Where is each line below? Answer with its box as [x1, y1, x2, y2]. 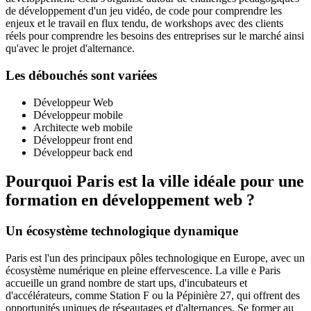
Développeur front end [33, 133, 133, 146]
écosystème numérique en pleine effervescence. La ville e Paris [6, 264, 280, 277]
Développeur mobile [33, 108, 123, 121]
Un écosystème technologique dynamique [6, 224, 238, 239]
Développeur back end [33, 146, 133, 158]
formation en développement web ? [6, 191, 255, 210]
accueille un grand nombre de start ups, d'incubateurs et [6, 277, 247, 289]
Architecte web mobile [33, 121, 133, 133]
